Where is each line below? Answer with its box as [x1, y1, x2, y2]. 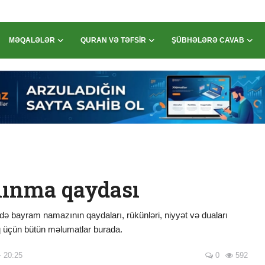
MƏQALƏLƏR [9, 36, 56, 44]
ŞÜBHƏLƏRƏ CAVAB [172, 36, 245, 44]
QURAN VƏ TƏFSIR [80, 36, 147, 44]
